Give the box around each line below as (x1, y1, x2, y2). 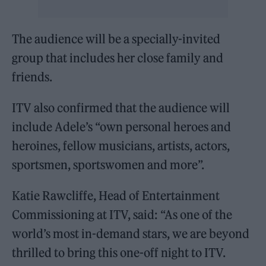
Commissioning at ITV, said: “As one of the (12, 207, 233, 223)
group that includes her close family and (12, 50, 224, 66)
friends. (12, 69, 53, 85)
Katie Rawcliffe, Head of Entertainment (12, 188, 220, 204)
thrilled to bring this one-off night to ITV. (12, 245, 226, 261)
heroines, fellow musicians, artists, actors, (12, 138, 230, 154)
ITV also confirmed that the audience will (12, 100, 230, 116)
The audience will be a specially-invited (12, 31, 221, 47)
